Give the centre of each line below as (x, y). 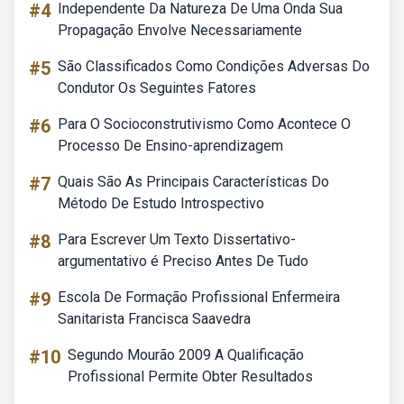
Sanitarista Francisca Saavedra (154, 319)
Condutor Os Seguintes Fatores (157, 88)
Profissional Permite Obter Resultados (190, 376)
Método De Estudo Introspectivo (161, 203)
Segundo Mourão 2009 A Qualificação (186, 355)
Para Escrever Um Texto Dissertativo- (177, 239)
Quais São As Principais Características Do (193, 182)
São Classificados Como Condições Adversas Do (214, 66)
